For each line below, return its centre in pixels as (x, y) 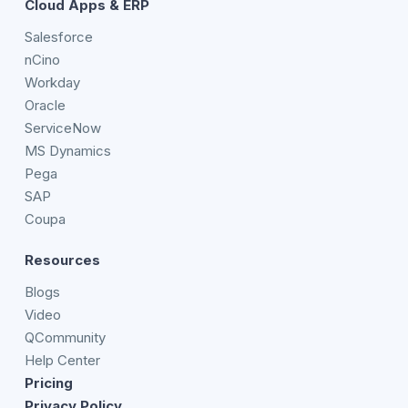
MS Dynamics (67, 151)
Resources (62, 260)
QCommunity (65, 337)
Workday (52, 82)
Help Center (62, 360)
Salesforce (58, 37)
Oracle (45, 105)
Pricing (48, 383)
